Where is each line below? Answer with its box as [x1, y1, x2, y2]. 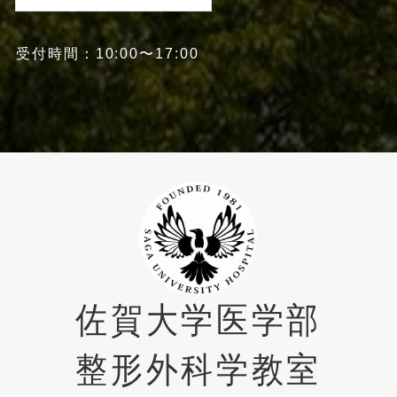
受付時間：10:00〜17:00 [15, 45, 199, 62]
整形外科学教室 [75, 348, 322, 390]
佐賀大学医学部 [75, 299, 322, 340]
